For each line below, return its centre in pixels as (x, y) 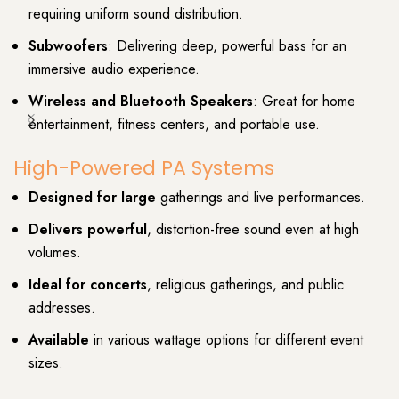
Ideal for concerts (88, 285)
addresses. (62, 308)
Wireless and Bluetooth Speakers (141, 101)
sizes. (46, 363)
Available (59, 340)
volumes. (55, 253)
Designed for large (92, 198)
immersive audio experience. (114, 69)
